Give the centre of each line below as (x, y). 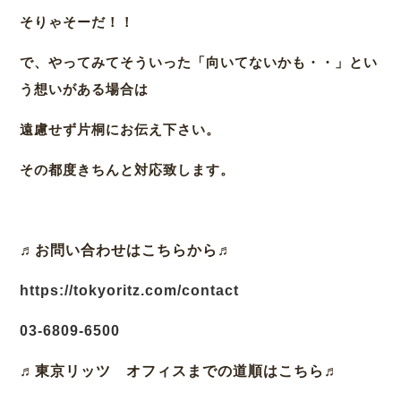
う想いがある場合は (85, 90)
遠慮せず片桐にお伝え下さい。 (120, 130)
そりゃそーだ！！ (77, 22)
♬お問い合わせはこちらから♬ (127, 251)
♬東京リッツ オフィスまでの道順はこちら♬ (180, 371)
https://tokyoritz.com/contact (130, 291)
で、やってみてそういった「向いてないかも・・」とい (199, 63)
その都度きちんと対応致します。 (128, 170)
